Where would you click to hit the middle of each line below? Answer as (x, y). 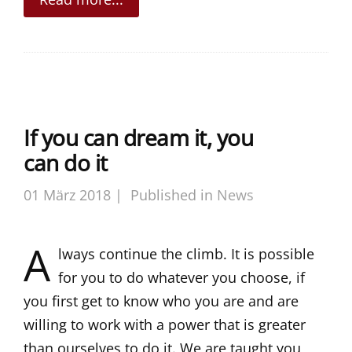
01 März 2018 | (73, 194)
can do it (66, 162)
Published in (172, 194)
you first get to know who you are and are (161, 301)
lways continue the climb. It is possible (186, 253)
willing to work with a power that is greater (165, 324)
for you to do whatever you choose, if (181, 277)
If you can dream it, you (138, 137)
